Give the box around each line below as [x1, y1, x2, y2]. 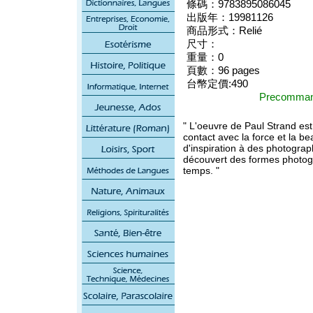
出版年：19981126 [187, 11, 273, 23]
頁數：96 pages [187, 64, 260, 76]
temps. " [183, 165, 219, 176]
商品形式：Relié [187, 24, 262, 36]
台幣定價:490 [187, 78, 248, 89]
